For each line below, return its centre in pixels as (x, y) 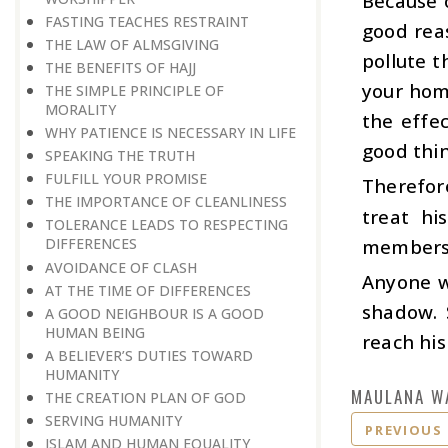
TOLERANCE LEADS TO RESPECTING (166, 225)
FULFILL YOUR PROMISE (126, 179)
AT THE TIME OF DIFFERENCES (148, 290)
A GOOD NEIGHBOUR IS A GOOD (154, 313)
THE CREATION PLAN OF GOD (145, 397)
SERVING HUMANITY (113, 420)
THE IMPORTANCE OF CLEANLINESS (166, 202)
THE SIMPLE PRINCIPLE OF (134, 90)
